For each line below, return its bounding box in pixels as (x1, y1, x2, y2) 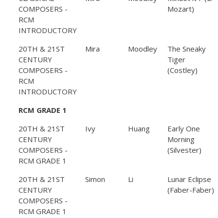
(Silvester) (167, 145, 201, 155)
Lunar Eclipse (167, 174, 211, 184)
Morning (167, 134, 195, 145)
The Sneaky (167, 44, 206, 54)
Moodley (128, 44, 157, 54)
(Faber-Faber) (167, 185, 214, 195)
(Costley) (167, 65, 198, 75)
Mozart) (167, 4, 194, 14)
